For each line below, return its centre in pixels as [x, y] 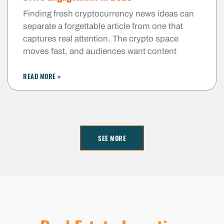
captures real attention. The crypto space [101, 38]
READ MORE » [42, 76]
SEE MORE [112, 138]
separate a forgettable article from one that [103, 26]
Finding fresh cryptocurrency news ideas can [108, 13]
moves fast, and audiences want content [100, 51]
